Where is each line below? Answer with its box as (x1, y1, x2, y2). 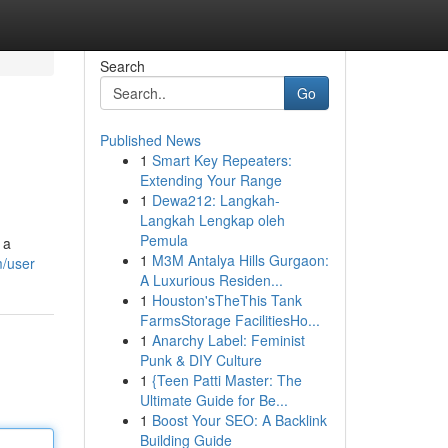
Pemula (139, 230, 188, 250)
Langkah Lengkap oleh (139, 210, 285, 230)
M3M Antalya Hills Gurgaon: (151, 250, 329, 270)
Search (99, 56, 145, 76)
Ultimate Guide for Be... (139, 390, 288, 410)
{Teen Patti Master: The (151, 370, 302, 390)
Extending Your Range (139, 170, 282, 190)
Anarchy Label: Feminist (151, 330, 305, 350)
